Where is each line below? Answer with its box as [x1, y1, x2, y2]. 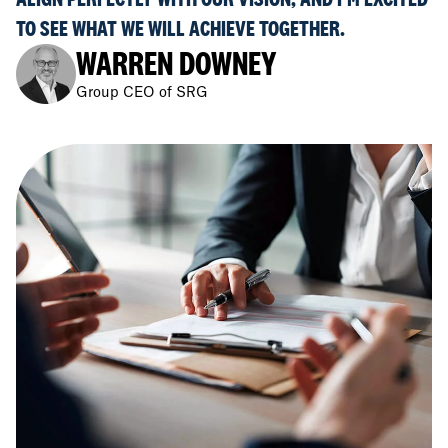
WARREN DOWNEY [76, 41, 277, 85]
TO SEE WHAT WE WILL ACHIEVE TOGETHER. [16, 13, 345, 44]
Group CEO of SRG [76, 86, 208, 101]
